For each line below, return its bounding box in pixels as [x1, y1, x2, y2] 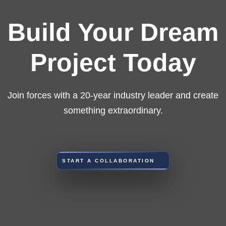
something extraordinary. [63, 105, 163, 116]
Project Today [30, 48, 196, 77]
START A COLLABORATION [62, 157, 158, 163]
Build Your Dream [8, 18, 218, 46]
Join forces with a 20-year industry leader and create [8, 90, 218, 100]
